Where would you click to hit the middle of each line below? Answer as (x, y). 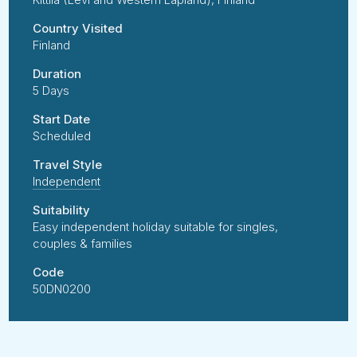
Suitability (62, 210)
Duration (57, 73)
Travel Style (68, 164)
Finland (52, 45)
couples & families (83, 243)
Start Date (62, 119)
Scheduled (62, 135)
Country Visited (78, 28)
